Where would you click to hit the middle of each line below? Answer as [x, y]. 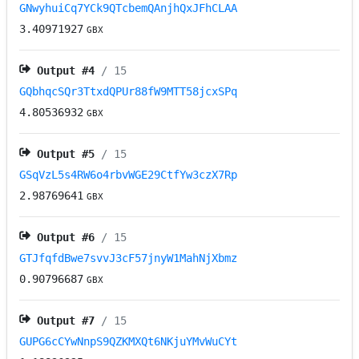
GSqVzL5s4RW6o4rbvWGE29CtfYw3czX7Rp [129, 175]
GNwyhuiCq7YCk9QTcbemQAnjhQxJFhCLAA [129, 8]
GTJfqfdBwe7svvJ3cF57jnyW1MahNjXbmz [129, 258]
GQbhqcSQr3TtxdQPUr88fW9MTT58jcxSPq [129, 92]
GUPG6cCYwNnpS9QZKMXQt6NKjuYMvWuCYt [129, 342]
